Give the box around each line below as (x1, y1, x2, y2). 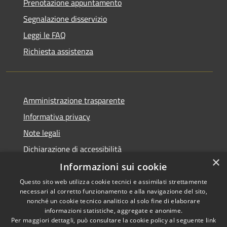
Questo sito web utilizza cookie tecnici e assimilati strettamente (19, 177, 208, 186)
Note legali (23, 126, 60, 139)
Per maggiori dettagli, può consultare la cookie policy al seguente (11, 216, 206, 224)
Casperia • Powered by (136, 206, 204, 217)
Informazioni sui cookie (60, 161, 167, 173)
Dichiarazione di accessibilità (23, 142, 122, 155)
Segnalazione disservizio (23, 12, 107, 25)
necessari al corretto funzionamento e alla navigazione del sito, (19, 187, 208, 196)
